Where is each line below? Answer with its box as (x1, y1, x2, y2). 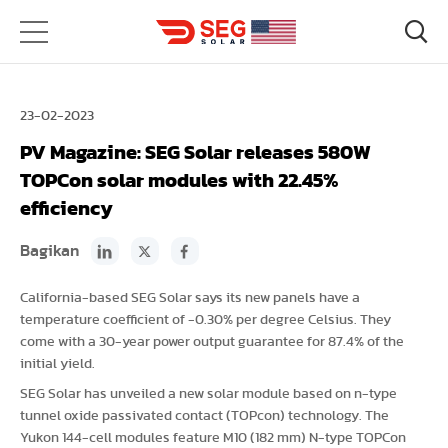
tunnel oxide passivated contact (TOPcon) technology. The (20, 409, 389, 423)
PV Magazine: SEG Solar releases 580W (20, 143, 371, 163)
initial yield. (20, 357, 95, 371)
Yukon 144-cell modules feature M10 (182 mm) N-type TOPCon (20, 431, 406, 445)
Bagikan (20, 243, 79, 259)
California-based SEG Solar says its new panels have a (20, 291, 360, 305)
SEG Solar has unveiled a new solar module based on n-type (20, 387, 397, 401)
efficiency (20, 199, 113, 219)
